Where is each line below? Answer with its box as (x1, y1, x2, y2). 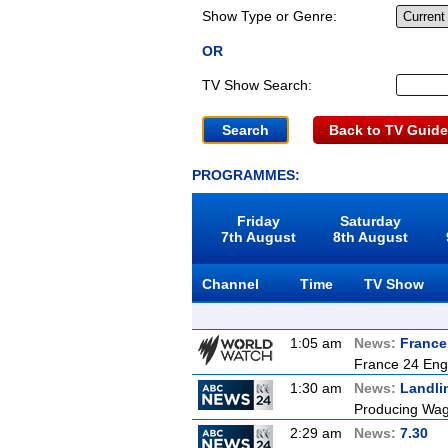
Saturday (340, 213, 402, 229)
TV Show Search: (202, 77, 312, 93)
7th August (220, 229, 296, 245)
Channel (202, 276, 259, 292)
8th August (333, 229, 409, 245)
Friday (236, 213, 280, 229)
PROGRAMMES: (192, 167, 300, 183)
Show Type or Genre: (202, 8, 337, 24)
